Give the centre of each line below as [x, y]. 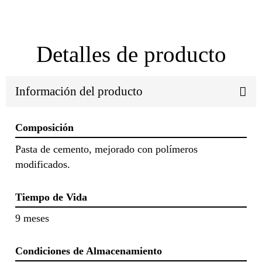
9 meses [32, 218]
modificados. [43, 164]
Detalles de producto [131, 54]
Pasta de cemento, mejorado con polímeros [106, 149]
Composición [44, 128]
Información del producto [79, 92]
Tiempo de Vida [51, 197]
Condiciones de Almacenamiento [89, 251]
